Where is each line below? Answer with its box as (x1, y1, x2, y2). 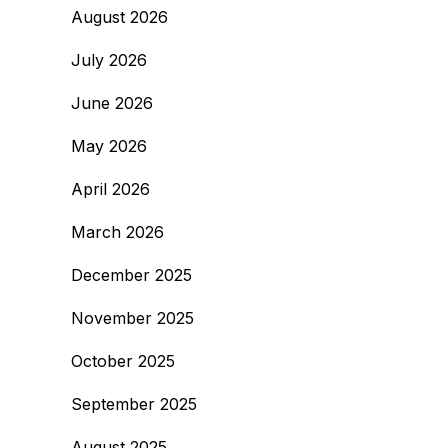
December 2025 (71, 265, 192, 285)
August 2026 (71, 7, 168, 27)
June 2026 (71, 93, 153, 113)
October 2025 (71, 351, 175, 371)
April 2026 (71, 179, 150, 199)
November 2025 (71, 308, 194, 328)
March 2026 (71, 222, 164, 242)
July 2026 (71, 50, 147, 70)
